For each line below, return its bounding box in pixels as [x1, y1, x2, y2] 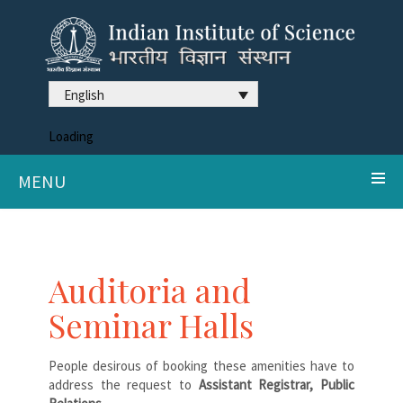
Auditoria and [49, 267, 251, 311]
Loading [49, 127, 94, 145]
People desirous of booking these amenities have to [49, 356, 354, 374]
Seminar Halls [49, 302, 254, 346]
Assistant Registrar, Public [192, 375, 354, 393]
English [64, 85, 104, 103]
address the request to [49, 375, 192, 393]
